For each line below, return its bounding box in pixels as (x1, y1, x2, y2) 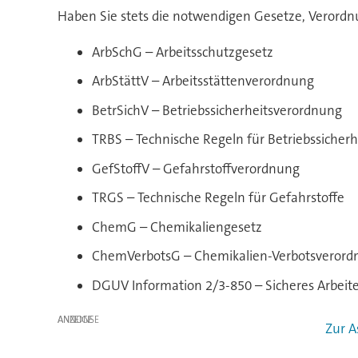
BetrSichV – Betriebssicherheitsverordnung (92, 101, 343, 119)
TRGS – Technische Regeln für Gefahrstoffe (92, 189, 345, 207)
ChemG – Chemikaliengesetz (92, 217, 263, 236)
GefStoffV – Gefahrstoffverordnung (92, 159, 300, 177)
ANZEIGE (57, 313, 93, 327)
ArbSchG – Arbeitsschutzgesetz (92, 42, 274, 61)
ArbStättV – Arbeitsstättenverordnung (92, 72, 315, 90)
